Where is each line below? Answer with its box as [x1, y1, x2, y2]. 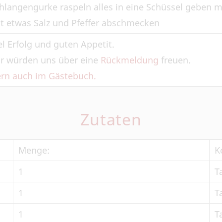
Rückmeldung [101, 54, 159, 66]
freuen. [159, 54, 191, 66]
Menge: [18, 144, 50, 156]
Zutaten [80, 109, 142, 130]
